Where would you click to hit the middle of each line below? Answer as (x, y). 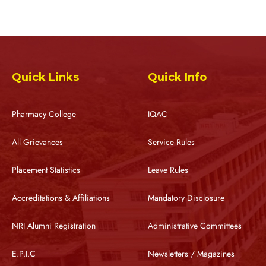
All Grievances (37, 142)
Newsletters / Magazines (191, 254)
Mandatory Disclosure (186, 198)
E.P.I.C (24, 254)
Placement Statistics (46, 170)
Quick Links (45, 77)
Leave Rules (168, 170)
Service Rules (171, 142)
